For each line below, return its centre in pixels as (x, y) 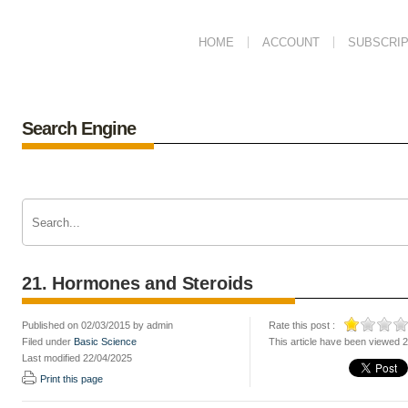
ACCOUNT (291, 42)
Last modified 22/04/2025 (77, 358)
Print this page (71, 379)
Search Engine (79, 128)
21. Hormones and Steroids (138, 283)
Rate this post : (302, 325)
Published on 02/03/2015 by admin (97, 325)
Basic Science (105, 342)
